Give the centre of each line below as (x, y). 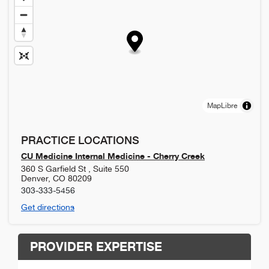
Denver (35, 178)
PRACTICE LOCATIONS (80, 140)
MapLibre (222, 105)
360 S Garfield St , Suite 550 (75, 168)
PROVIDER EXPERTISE (96, 246)
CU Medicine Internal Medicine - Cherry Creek (113, 156)
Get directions (48, 207)
